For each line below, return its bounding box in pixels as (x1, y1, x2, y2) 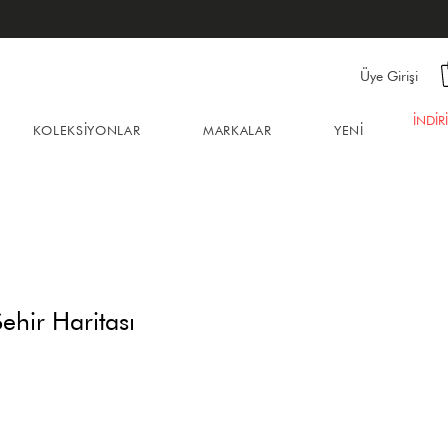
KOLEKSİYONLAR (32, 122, 141, 138)
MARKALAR (203, 122, 272, 138)
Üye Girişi (360, 67, 418, 84)
